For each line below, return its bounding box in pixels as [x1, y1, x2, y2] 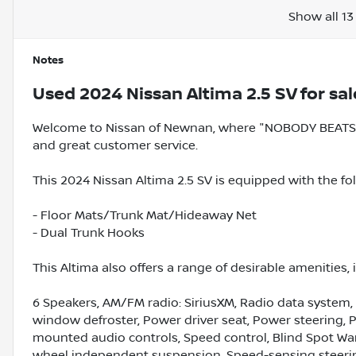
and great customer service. [33, 138, 198, 153]
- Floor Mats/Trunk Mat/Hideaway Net [33, 208, 257, 223]
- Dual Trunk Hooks [33, 226, 145, 241]
